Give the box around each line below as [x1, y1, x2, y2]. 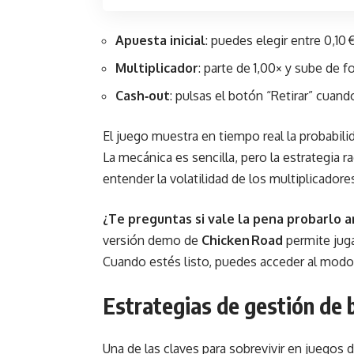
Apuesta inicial [115, 32, 205, 48]
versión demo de [103, 232, 201, 248]
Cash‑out [115, 88, 170, 104]
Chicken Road [201, 232, 283, 248]
